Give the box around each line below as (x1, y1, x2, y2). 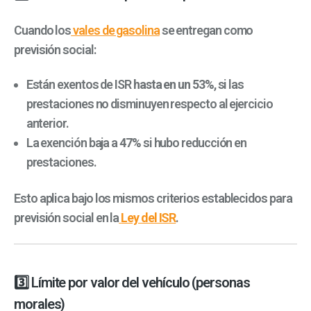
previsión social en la (14, 210, 119, 226)
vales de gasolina (71, 22, 160, 37)
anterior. (26, 116, 69, 131)
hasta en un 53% (133, 77, 214, 92)
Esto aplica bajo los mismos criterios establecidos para (14, 191, 292, 206)
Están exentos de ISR (26, 77, 133, 92)
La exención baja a (26, 135, 120, 151)
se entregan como (159, 22, 253, 37)
